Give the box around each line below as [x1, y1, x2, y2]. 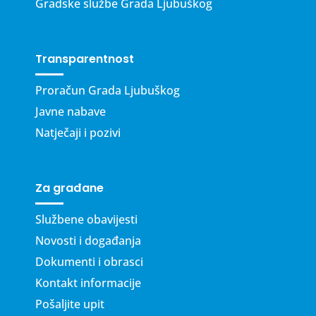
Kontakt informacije [35, 274, 141, 291]
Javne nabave [35, 103, 106, 119]
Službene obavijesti [35, 211, 138, 227]
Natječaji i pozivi [35, 124, 121, 140]
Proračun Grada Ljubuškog [35, 82, 180, 98]
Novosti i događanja [35, 232, 141, 248]
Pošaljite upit [35, 296, 104, 312]
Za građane [35, 179, 104, 196]
